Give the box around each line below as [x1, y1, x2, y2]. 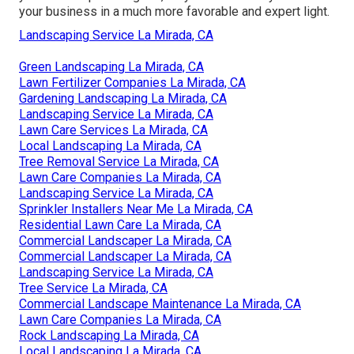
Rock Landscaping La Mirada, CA [19, 327, 199, 343]
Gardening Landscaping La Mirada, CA [19, 90, 227, 106]
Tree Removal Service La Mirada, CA [19, 153, 219, 169]
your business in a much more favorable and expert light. [19, 3, 330, 19]
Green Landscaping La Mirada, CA [19, 58, 204, 74]
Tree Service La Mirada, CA [19, 280, 168, 296]
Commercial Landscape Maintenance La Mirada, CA [19, 296, 301, 311]
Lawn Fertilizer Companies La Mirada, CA [19, 74, 246, 90]
